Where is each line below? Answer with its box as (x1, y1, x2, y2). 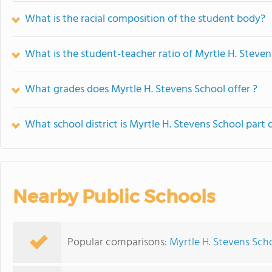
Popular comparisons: (67, 234, 169, 251)
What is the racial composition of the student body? (25, 10, 265, 28)
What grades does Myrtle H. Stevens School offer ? (25, 81, 257, 98)
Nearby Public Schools (13, 185, 215, 208)
